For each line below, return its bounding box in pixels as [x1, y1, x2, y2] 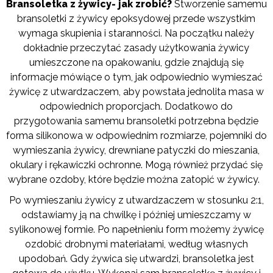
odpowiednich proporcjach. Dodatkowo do [40, 100, 233, 112]
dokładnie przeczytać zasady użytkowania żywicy [23, 41, 250, 54]
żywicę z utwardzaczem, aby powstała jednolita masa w [9, 85, 264, 97]
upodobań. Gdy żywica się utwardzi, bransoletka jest [18, 252, 254, 264]
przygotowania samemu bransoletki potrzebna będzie [14, 115, 259, 127]
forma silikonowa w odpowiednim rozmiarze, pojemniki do [5, 129, 267, 141]
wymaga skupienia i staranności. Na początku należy [18, 27, 255, 39]
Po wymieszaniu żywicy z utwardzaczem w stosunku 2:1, [9, 194, 264, 206]
